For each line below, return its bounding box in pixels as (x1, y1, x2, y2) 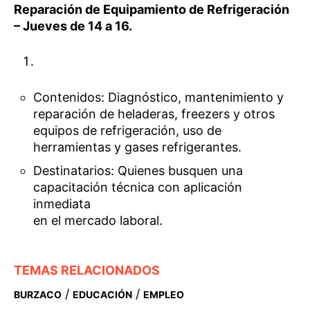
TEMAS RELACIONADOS (14, 263, 160, 278)
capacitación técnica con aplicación (33, 180, 243, 195)
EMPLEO (143, 289, 184, 301)
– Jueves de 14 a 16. (14, 18, 132, 33)
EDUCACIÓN (73, 289, 132, 301)
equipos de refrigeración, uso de (33, 123, 222, 138)
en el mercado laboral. (33, 213, 163, 228)
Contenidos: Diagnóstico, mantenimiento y (33, 90, 284, 105)
